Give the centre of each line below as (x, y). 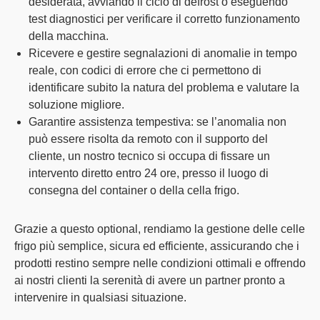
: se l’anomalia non (239, 122)
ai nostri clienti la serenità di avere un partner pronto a (150, 281)
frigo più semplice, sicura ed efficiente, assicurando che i (157, 246)
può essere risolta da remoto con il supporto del (148, 139)
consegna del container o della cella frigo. (134, 191)
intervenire (41, 298)
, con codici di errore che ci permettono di (158, 71)
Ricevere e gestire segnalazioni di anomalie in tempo (163, 54)
